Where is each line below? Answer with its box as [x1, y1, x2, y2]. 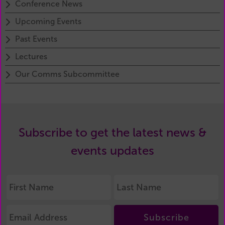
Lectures [15, 52, 47, 61]
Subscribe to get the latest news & [19, 126, 206, 139]
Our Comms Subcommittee [15, 69, 120, 78]
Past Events [15, 34, 57, 43]
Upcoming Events [15, 17, 81, 26]
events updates [71, 144, 154, 157]
